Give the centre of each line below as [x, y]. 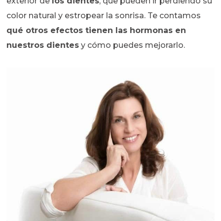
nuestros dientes [43, 45]
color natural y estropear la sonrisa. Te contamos [104, 16]
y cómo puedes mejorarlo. [132, 45]
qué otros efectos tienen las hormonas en [96, 31]
